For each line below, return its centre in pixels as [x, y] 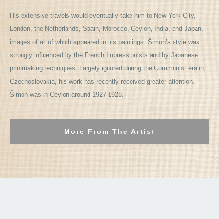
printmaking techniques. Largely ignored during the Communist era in [107, 68]
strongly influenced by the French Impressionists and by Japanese [104, 55]
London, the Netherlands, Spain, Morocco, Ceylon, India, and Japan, [107, 29]
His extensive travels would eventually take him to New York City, [103, 16]
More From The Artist [109, 132]
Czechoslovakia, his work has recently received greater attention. [102, 82]
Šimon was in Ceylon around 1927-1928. [67, 95]
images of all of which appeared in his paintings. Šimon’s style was [105, 42]
